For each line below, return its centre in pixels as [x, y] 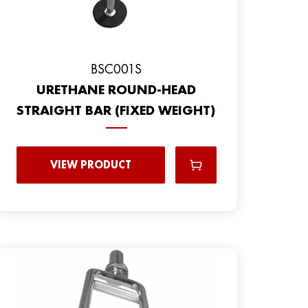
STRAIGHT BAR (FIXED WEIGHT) [117, 110]
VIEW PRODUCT [90, 165]
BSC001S [117, 69]
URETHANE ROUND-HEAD [117, 90]
